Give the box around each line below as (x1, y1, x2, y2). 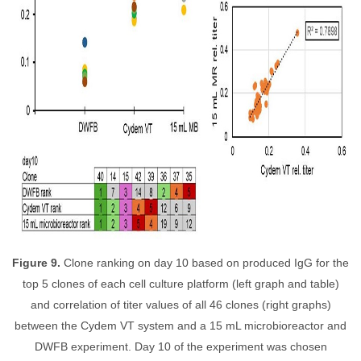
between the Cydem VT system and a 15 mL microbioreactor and (15, 319, 346, 332)
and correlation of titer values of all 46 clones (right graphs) (30, 298, 331, 311)
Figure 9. (12, 256, 64, 269)
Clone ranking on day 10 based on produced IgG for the (64, 256, 349, 269)
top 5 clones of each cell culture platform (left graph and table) (22, 277, 339, 290)
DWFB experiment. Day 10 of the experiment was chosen (34, 340, 327, 353)
